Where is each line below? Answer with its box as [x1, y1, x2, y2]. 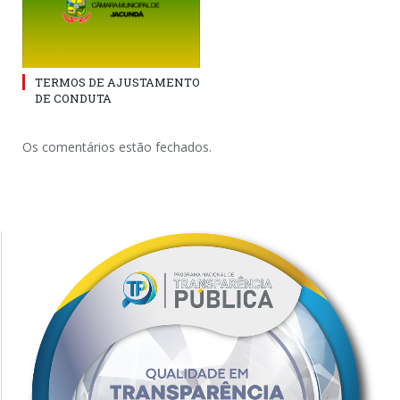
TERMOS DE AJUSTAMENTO [35, 74, 200, 91]
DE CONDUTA [35, 90, 112, 107]
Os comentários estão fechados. [22, 138, 212, 156]
